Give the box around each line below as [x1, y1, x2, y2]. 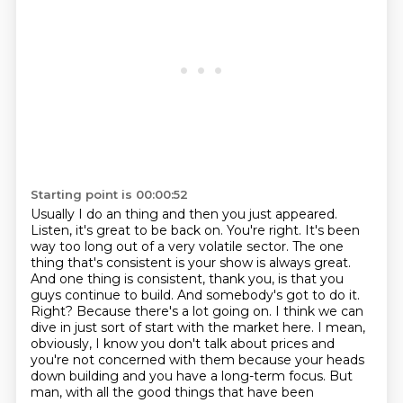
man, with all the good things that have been [30, 384, 314, 400]
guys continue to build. [30, 287, 177, 303]
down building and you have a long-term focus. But [30, 368, 353, 384]
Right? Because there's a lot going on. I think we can [30, 303, 363, 319]
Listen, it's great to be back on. [30, 222, 227, 238]
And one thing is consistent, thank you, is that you [30, 271, 344, 287]
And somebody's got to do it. [176, 287, 360, 303]
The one [291, 238, 344, 255]
